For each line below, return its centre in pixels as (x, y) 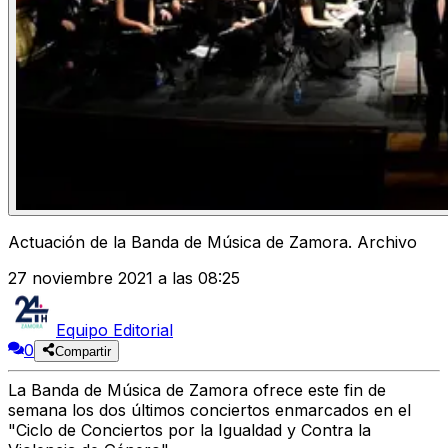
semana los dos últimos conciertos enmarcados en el (209, 410)
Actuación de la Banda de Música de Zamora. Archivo (212, 242)
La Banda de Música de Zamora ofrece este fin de (197, 390)
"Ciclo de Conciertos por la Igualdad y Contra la (189, 430)
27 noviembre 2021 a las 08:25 (124, 278)
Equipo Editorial (114, 330)
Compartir (83, 352)
